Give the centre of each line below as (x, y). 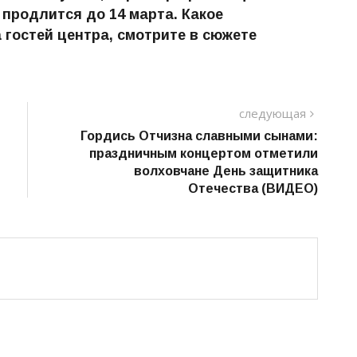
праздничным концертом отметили (204, 153)
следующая (273, 113)
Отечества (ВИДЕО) (253, 188)
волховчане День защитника (226, 171)
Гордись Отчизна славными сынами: (199, 135)
